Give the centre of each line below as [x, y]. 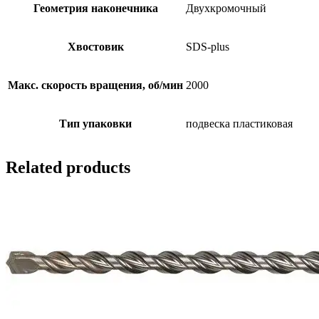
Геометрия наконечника [95, 8]
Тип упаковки [95, 123]
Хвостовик [95, 46]
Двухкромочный [226, 8]
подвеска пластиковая [239, 123]
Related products [68, 167]
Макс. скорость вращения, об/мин [95, 85]
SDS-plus [208, 46]
